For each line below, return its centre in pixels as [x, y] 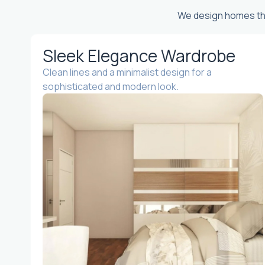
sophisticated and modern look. [111, 86]
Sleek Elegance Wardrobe [139, 56]
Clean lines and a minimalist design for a [127, 72]
